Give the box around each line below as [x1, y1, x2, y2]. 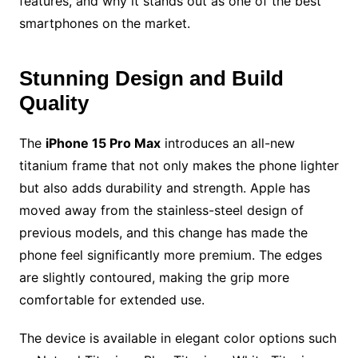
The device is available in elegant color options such [18, 330, 336, 346]
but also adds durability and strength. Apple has [18, 180, 310, 196]
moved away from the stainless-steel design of [18, 202, 304, 218]
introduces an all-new [160, 135, 295, 151]
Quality [18, 91, 89, 115]
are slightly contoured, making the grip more [18, 269, 289, 285]
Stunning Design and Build [18, 66, 284, 90]
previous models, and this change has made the [18, 225, 308, 241]
